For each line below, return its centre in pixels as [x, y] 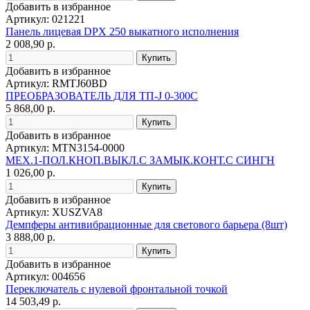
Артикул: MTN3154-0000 [65, 147]
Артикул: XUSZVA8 [54, 212]
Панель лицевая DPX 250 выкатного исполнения [122, 31]
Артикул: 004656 [45, 276]
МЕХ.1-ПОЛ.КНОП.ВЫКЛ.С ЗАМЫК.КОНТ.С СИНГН [140, 160]
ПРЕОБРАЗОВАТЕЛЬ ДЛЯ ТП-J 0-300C [102, 95]
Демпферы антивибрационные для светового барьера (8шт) [146, 224]
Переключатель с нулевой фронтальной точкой [117, 289]
